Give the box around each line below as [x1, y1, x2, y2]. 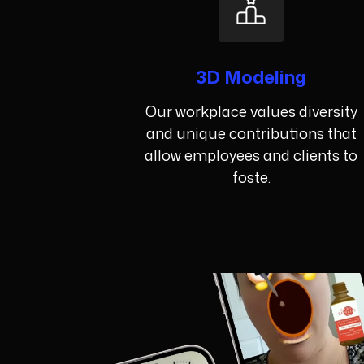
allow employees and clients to [145, 145, 358, 167]
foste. [232, 167, 271, 188]
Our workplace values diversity [145, 101, 357, 123]
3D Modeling [196, 64, 307, 90]
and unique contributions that [145, 123, 357, 145]
